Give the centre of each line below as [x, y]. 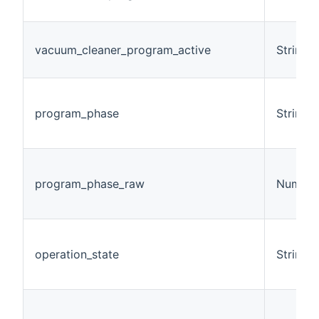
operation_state [77, 254]
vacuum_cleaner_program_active [123, 49]
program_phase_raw [90, 183]
